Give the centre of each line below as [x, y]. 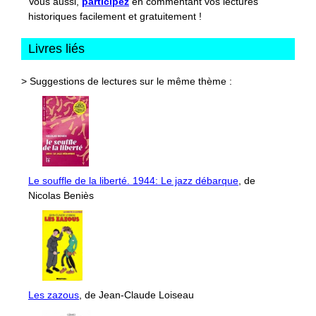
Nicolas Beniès [61, 195]
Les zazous [54, 294]
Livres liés [56, 48]
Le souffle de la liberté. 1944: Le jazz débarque [133, 180]
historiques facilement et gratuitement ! [115, 16]
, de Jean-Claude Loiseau [136, 294]
